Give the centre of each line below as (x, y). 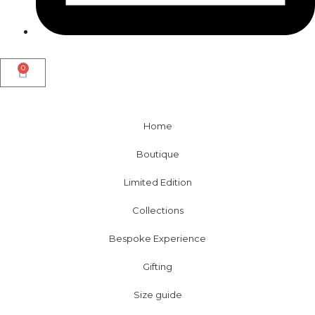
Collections (157, 210)
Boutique (157, 154)
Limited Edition (157, 182)
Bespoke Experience (157, 238)
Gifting (157, 266)
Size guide (157, 294)
